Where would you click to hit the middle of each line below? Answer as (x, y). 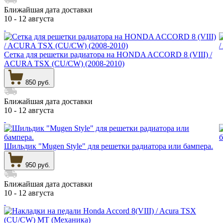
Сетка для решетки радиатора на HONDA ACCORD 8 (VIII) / (108, 54)
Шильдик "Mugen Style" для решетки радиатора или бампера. (109, 146)
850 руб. (38, 82)
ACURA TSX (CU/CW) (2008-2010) (64, 63)
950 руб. (38, 165)
